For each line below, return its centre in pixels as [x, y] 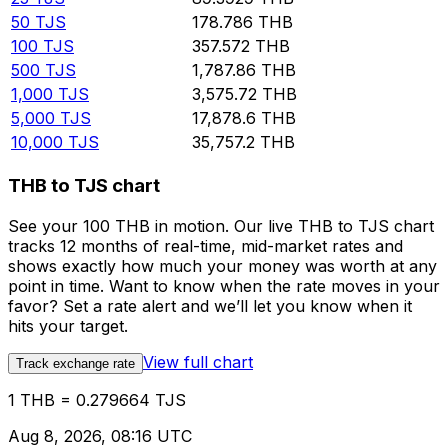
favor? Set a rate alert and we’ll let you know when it [210, 305]
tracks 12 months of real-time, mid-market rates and [205, 245]
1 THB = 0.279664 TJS [97, 399]
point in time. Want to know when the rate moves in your [224, 285]
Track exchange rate [75, 363]
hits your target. [68, 325]
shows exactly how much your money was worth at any [222, 265]
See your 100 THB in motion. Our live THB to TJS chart [221, 225]
